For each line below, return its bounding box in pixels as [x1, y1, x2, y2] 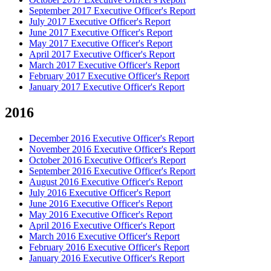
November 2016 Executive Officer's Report [29, 143, 195, 154]
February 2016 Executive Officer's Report [29, 241, 189, 252]
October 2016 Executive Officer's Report [29, 154, 186, 165]
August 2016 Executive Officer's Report [29, 176, 183, 187]
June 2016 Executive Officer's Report [29, 198, 172, 209]
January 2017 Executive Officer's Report [29, 81, 184, 92]
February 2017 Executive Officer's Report [29, 70, 189, 81]
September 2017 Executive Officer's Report [29, 5, 195, 16]
